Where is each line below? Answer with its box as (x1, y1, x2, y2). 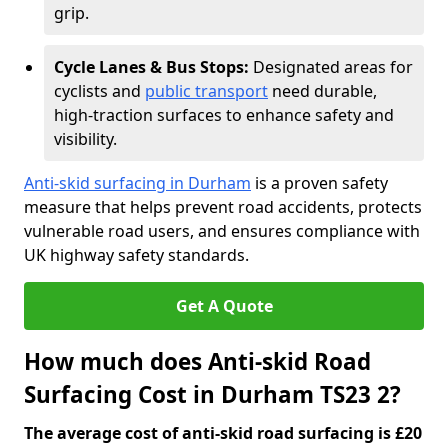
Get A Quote (175, 295, 273, 317)
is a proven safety (251, 172, 388, 194)
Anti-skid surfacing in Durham (24, 172, 251, 194)
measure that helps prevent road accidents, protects (24, 196, 422, 218)
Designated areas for (253, 56, 413, 78)
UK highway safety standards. (24, 244, 249, 266)
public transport (145, 80, 268, 102)
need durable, (268, 80, 377, 102)
